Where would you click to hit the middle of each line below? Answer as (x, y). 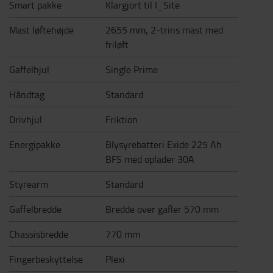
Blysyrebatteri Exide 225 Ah (163, 144)
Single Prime (131, 69)
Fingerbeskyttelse (46, 259)
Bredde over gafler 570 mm (162, 209)
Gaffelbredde (35, 209)
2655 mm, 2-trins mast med (164, 30)
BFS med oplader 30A (150, 159)
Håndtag (27, 94)
